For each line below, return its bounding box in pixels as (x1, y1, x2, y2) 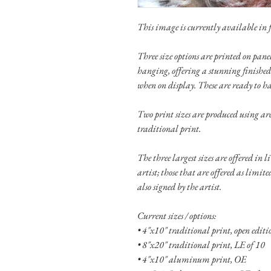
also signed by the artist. (137, 180, 221, 193)
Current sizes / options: (137, 209, 216, 222)
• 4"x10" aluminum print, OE (137, 253, 246, 266)
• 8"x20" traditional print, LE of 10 (137, 238, 265, 251)
